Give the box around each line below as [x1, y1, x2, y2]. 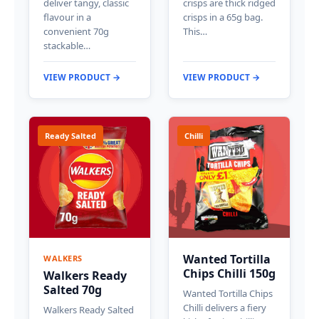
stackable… [43, 38, 90, 52]
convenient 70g [43, 24, 109, 38]
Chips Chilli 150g [183, 265, 276, 281]
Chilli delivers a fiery [183, 300, 266, 314]
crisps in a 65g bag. [183, 10, 263, 23]
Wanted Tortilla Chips [183, 286, 273, 300]
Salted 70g [43, 281, 102, 298]
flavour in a [43, 10, 91, 23]
